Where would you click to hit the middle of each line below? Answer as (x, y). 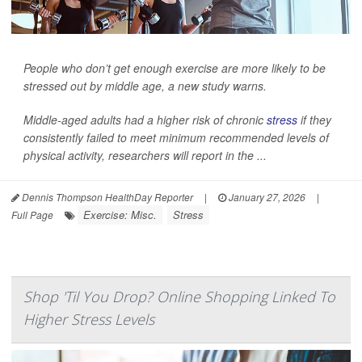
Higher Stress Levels (89, 319)
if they (314, 120)
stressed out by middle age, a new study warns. (145, 86)
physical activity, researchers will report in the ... (145, 155)
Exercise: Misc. (120, 215)
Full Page (32, 215)
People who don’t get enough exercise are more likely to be (175, 68)
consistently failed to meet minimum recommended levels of (176, 137)
